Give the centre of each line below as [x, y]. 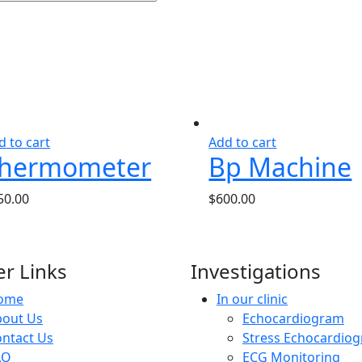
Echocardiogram [293, 318]
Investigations [256, 271]
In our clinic [252, 299]
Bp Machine [280, 166]
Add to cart [243, 142]
